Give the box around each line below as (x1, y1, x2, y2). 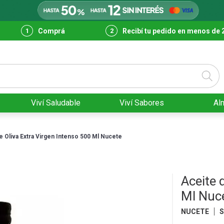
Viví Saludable (30, 98, 80, 108)
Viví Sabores (119, 98, 164, 108)
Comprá (38, 26, 65, 35)
